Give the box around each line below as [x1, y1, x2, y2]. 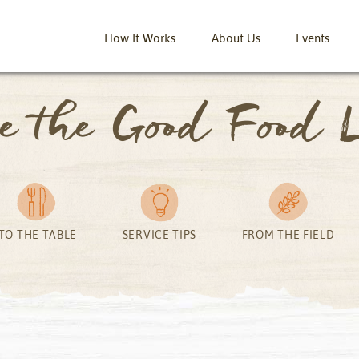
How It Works [104, 30, 176, 46]
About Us [211, 30, 260, 46]
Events [295, 30, 329, 46]
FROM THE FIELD [241, 228, 335, 242]
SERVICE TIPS [122, 228, 197, 242]
